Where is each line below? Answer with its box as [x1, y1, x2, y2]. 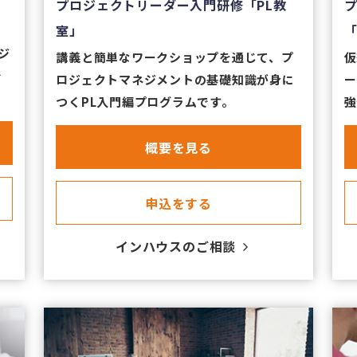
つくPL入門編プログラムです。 [56, 93, 234, 111]
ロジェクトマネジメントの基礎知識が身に [56, 71, 295, 88]
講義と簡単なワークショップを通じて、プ [56, 49, 294, 66]
